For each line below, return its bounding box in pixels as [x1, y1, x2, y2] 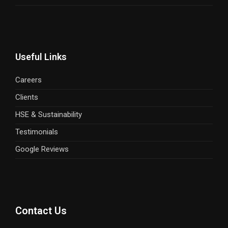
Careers [15, 75, 42, 85]
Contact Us [15, 205, 67, 217]
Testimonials [15, 127, 58, 137]
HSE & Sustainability [15, 110, 82, 120]
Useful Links [15, 51, 67, 63]
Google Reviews [15, 145, 69, 154]
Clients [15, 93, 38, 102]
